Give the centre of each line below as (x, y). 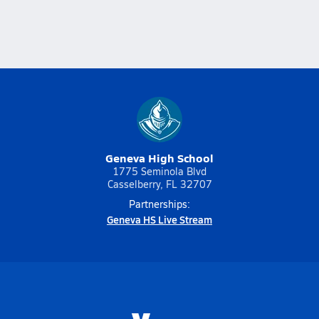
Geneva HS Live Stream (159, 219)
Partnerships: (159, 204)
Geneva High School (159, 158)
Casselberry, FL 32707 (159, 184)
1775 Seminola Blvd (159, 171)
